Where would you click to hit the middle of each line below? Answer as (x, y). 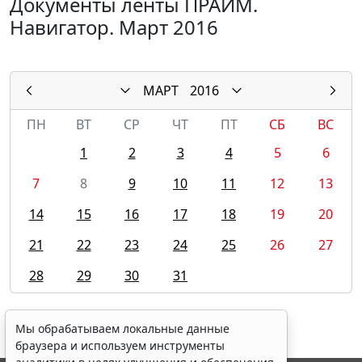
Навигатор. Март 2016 (114, 27)
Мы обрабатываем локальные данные (122, 328)
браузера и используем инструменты (120, 345)
